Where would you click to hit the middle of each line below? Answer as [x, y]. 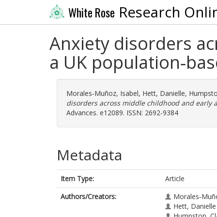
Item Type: [77, 178]
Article [175, 178]
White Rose [91, 12]
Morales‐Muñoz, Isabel [102, 93]
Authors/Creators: [88, 196]
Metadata [89, 155]
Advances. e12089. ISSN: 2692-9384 [122, 113]
